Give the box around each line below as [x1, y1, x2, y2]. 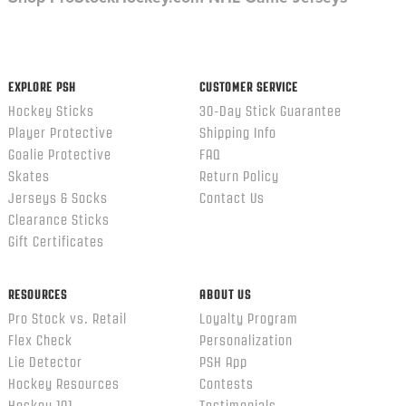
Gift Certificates [7, 234, 104, 249]
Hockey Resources [7, 376, 120, 391]
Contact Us [198, 190, 265, 206]
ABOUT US [198, 287, 251, 301]
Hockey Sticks [7, 103, 94, 119]
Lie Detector [7, 354, 82, 370]
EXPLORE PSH [7, 80, 76, 93]
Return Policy [198, 169, 279, 184]
